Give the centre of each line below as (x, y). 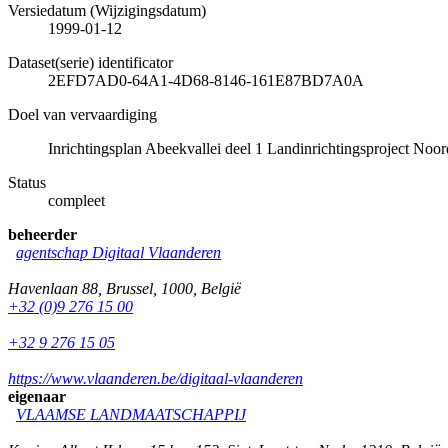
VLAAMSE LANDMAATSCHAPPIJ (131, 414)
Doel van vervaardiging (82, 114)
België (221, 288)
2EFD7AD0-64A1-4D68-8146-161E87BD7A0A (206, 80)
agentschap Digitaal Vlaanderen (118, 252)
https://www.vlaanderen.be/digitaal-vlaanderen (155, 378)
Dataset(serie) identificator (90, 62)
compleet (76, 200)
